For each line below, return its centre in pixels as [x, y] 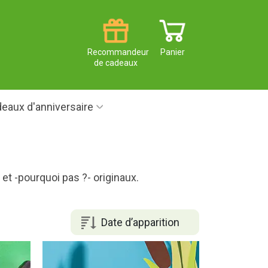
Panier [173, 52]
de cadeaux [116, 63]
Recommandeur [118, 52]
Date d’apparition [140, 222]
